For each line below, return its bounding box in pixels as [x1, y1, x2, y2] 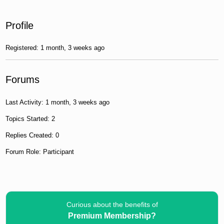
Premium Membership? [68, 211, 156, 220]
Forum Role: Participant [5, 147, 74, 155]
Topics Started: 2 [5, 114, 55, 122]
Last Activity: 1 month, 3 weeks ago [5, 98, 110, 106]
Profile [5, 19, 34, 31]
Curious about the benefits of [66, 200, 158, 208]
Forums [5, 74, 40, 85]
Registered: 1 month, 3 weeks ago [5, 44, 105, 52]
